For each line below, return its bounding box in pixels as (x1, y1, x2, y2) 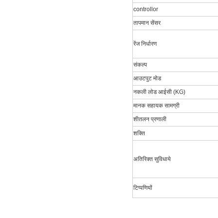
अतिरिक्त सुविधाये (133, 155, 171, 163)
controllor (133, 5, 158, 13)
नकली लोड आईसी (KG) (133, 88, 185, 95)
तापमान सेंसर (133, 19, 161, 26)
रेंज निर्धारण (133, 40, 157, 47)
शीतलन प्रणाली (133, 115, 166, 123)
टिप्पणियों (133, 184, 152, 191)
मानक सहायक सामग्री (133, 102, 180, 109)
